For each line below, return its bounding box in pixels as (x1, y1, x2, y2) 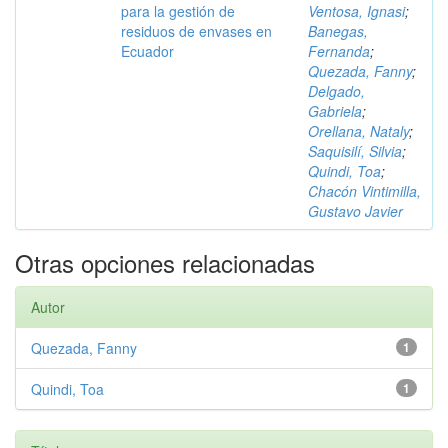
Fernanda (308, 41, 370, 61)
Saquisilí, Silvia (308, 141, 402, 161)
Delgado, (308, 81, 365, 101)
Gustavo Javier (308, 201, 403, 221)
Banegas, (308, 21, 368, 41)
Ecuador (121, 41, 174, 61)
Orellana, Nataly (308, 121, 409, 141)
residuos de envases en (121, 21, 272, 41)
